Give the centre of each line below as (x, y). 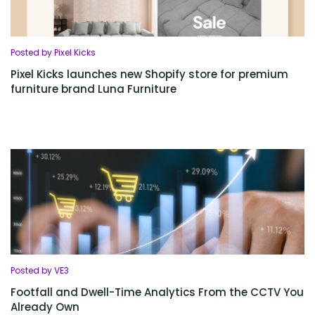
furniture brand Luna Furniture (94, 89)
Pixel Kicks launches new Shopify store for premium (149, 74)
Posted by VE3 (40, 270)
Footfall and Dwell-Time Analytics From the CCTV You (157, 292)
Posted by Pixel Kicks (53, 52)
